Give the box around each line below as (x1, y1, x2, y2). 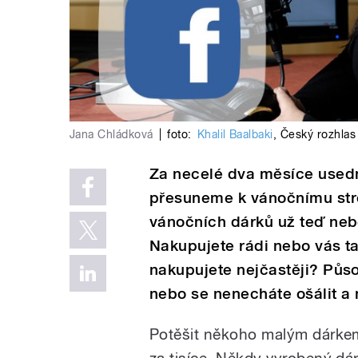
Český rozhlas (280, 127, 356, 141)
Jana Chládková (70, 127, 153, 141)
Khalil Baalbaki (197, 127, 273, 141)
